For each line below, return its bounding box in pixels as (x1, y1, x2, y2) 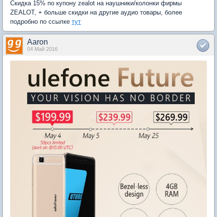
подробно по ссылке (10, 17, 72, 25)
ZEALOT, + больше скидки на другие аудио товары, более (10, 8, 182, 16)
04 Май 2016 (27, 46, 58, 52)
